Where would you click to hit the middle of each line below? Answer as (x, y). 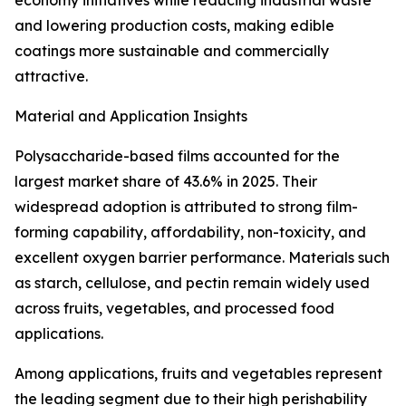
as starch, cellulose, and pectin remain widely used (192, 283)
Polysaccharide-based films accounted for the (177, 156)
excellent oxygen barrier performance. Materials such (202, 258)
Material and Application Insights (131, 116)
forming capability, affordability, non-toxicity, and (190, 232)
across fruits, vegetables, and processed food (174, 309)
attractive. (51, 77)
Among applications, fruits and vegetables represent (198, 374)
